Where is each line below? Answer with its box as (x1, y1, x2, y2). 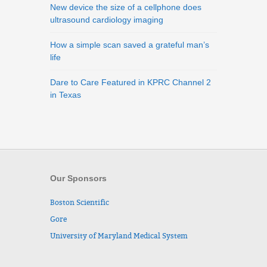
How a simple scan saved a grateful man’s (50, 40, 209, 49)
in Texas (50, 90, 81, 100)
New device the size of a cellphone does (50, 2, 201, 12)
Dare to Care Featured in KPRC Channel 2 (50, 77, 211, 87)
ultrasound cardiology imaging (50, 15, 163, 24)
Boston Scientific (50, 198, 109, 207)
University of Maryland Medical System (50, 232, 188, 240)
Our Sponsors (50, 173, 107, 183)
